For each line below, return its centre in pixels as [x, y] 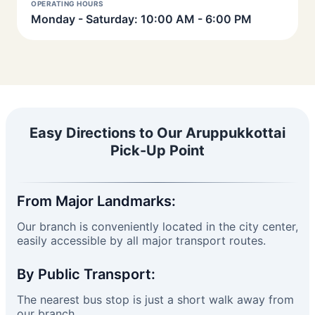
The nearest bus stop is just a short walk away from [155, 300]
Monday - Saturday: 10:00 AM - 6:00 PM [141, 19]
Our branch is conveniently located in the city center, [157, 226]
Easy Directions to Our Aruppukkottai [157, 133]
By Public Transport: [86, 274]
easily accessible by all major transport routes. [141, 240]
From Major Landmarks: [96, 201]
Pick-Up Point [157, 150]
